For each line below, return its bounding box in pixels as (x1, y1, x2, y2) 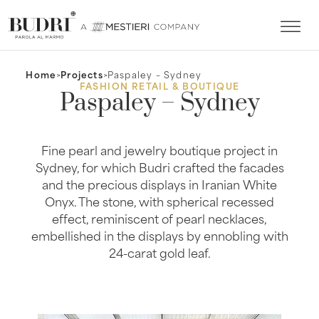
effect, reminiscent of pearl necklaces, (52, 208, 267, 227)
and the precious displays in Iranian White (42, 174, 277, 193)
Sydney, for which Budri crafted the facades (35, 157, 284, 176)
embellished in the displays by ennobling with (31, 225, 288, 244)
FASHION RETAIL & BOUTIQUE (79, 78, 240, 93)
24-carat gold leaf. (108, 242, 211, 261)
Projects (61, 67, 103, 82)
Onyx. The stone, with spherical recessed (45, 191, 274, 210)
